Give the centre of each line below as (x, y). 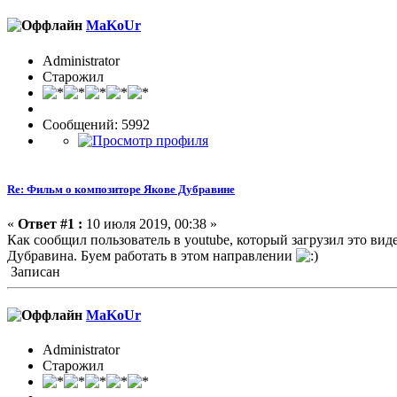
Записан (34, 271)
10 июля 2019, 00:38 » (150, 223)
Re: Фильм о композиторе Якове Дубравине (121, 189)
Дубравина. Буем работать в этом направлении (152, 255)
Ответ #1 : (50, 223)
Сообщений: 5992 (96, 124)
